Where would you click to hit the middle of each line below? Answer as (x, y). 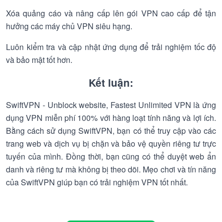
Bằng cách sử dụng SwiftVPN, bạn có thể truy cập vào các (111, 131)
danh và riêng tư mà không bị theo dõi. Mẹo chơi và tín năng (111, 169)
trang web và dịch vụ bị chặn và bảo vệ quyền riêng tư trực (111, 143)
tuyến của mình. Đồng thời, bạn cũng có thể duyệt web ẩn (111, 156)
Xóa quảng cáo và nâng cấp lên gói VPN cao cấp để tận (111, 13)
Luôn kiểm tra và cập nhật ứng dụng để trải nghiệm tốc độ (111, 47)
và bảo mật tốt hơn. (39, 60)
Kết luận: (111, 83)
